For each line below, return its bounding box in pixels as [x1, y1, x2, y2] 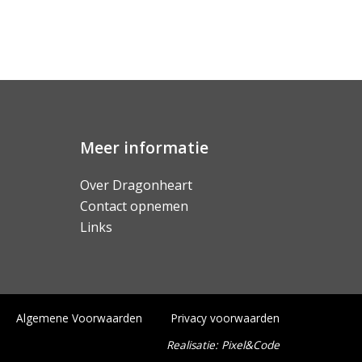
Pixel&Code [221, 337, 280, 352]
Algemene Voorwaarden [16, 310, 142, 326]
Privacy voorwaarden [171, 310, 280, 326]
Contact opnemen [79, 197, 188, 215]
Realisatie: [166, 337, 221, 352]
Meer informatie [79, 137, 208, 158]
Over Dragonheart [79, 176, 192, 194]
